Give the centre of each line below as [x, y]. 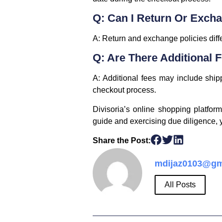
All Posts [180, 185]
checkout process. [124, 90]
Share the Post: [122, 141]
